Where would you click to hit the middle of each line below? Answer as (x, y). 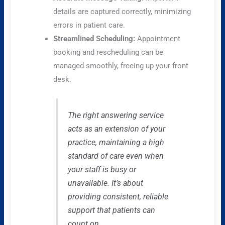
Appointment (158, 39)
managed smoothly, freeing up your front (121, 66)
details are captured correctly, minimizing (122, 12)
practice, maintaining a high (116, 142)
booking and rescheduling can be (108, 52)
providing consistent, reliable (118, 196)
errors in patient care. (89, 25)
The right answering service (116, 115)
